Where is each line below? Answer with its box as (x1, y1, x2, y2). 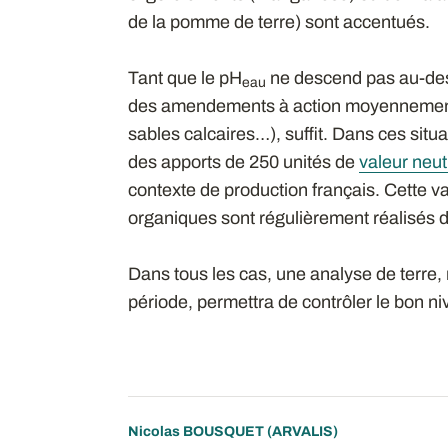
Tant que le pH (127, 67, 242, 88)
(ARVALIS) (263, 423, 338, 439)
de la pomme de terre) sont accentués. (127, 11, 430, 32)
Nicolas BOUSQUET (127, 423, 264, 439)
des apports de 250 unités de (127, 151, 359, 172)
